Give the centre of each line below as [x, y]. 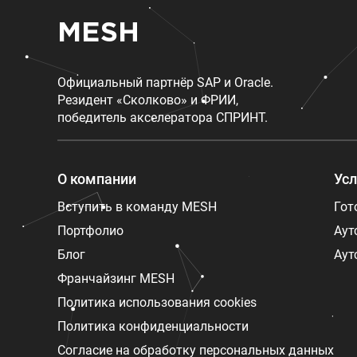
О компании [97, 179]
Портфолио [90, 231]
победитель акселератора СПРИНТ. [163, 118]
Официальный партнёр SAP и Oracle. [165, 83]
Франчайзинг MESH [116, 279]
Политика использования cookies [157, 303]
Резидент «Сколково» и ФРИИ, [148, 100]
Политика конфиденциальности [153, 327]
